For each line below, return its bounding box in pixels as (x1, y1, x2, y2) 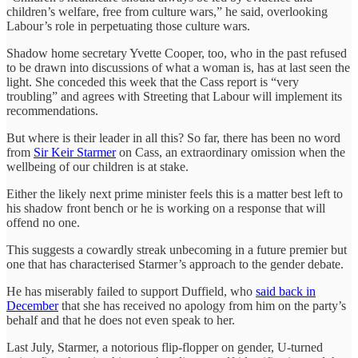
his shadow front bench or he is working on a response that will (6, 201, 325, 215)
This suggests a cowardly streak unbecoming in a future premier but (6, 242, 347, 257)
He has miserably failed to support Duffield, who (6, 284, 256, 298)
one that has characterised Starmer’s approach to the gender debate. (6, 257, 344, 271)
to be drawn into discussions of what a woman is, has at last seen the (6, 60, 350, 74)
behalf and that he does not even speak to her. (6, 312, 235, 327)
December (6, 298, 58, 312)
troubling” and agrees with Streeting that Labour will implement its (6, 89, 342, 103)
